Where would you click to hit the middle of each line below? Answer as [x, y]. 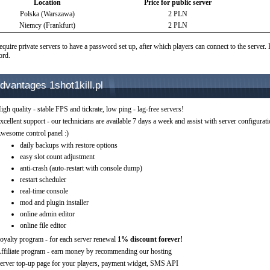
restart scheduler [43, 180]
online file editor [43, 225]
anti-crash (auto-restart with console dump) [81, 168]
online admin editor [47, 214]
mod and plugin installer [54, 202]
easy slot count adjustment [57, 157]
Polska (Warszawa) [47, 14]
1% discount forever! [150, 239]
